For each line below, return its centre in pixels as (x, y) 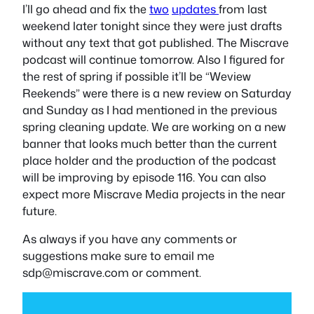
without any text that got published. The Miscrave (156, 42)
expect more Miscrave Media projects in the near (154, 193)
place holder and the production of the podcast (149, 160)
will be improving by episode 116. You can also (144, 177)
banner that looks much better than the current (150, 143)
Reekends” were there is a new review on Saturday (157, 93)
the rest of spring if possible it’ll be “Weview (137, 76)
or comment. (165, 272)
